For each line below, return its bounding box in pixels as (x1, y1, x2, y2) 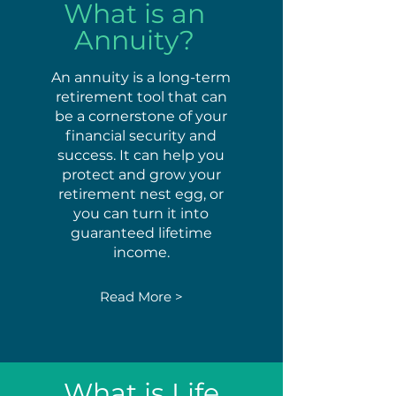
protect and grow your (61, 166, 221, 183)
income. (112, 244, 170, 261)
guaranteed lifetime (70, 225, 212, 241)
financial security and (65, 127, 217, 144)
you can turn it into (73, 205, 209, 222)
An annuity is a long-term (51, 69, 231, 86)
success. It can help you (57, 147, 225, 164)
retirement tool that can (55, 88, 227, 105)
